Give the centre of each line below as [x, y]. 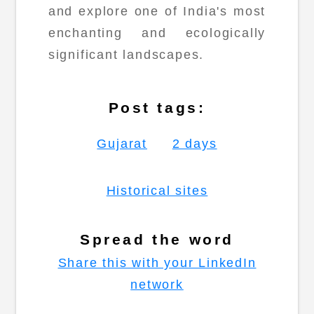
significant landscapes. [126, 55]
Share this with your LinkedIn [157, 263]
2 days [194, 143]
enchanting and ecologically [157, 33]
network [157, 285]
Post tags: [157, 107]
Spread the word [157, 240]
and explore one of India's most [157, 12]
